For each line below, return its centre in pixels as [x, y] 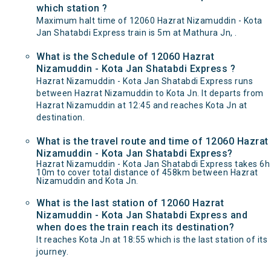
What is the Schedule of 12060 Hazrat [125, 57]
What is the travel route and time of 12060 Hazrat [152, 141]
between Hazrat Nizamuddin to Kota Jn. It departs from [150, 93]
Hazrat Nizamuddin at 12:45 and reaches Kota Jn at [142, 105]
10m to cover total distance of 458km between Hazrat [147, 172]
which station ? [72, 8]
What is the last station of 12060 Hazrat [130, 203]
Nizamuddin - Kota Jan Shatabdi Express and [142, 215]
